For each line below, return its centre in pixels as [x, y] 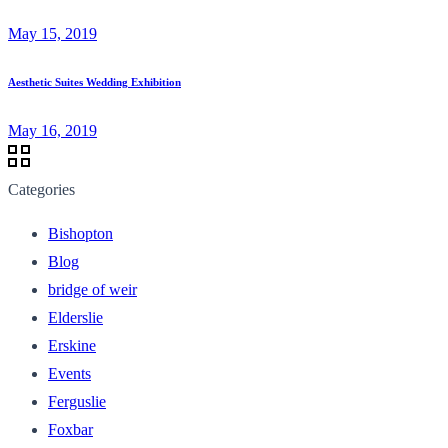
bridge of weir [92, 289]
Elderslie [75, 317]
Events [69, 373]
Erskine [72, 345]
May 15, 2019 [52, 33]
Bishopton [80, 233]
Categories [41, 189]
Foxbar [70, 429]
